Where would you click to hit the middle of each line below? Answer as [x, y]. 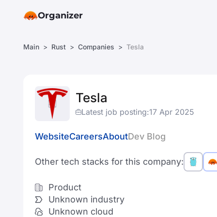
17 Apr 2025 [172, 112]
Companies [96, 47]
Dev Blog [147, 136]
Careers [86, 136]
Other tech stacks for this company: [109, 162]
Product [65, 187]
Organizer [60, 15]
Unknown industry [86, 199]
